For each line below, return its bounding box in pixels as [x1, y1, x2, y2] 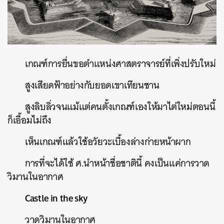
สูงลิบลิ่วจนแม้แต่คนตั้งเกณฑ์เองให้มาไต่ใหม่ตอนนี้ [25, 98, 215, 115]
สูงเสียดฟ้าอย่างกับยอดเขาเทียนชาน [25, 77, 159, 93]
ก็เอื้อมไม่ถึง [7, 112, 51, 128]
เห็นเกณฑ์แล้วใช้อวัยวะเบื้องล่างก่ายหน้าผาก [25, 133, 191, 150]
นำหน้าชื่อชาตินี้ [83, 155, 142, 171]
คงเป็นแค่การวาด [144, 155, 210, 171]
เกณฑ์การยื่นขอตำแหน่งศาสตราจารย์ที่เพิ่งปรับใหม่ [25, 55, 216, 72]
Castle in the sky [25, 189, 88, 206]
